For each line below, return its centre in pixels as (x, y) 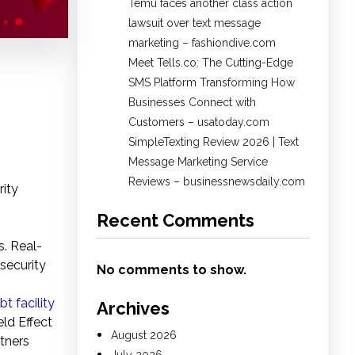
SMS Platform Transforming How (212, 83)
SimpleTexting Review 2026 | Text (214, 142)
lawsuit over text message (195, 23)
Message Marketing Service (198, 162)
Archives (133, 309)
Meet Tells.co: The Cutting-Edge (211, 63)
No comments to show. (172, 270)
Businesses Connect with (192, 103)
